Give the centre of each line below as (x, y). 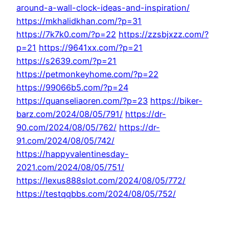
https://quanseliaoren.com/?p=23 (82, 101)
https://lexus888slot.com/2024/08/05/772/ (101, 181)
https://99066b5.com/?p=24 (72, 88)
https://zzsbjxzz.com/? (164, 35)
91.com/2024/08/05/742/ (65, 141)
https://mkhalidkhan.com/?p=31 (79, 21)
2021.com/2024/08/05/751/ (70, 167)
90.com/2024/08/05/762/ (66, 128)
